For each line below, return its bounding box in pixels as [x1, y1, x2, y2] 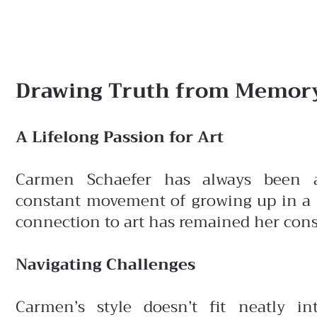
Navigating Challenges [16, 251, 195, 278]
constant [16, 188, 86, 214]
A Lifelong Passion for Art [16, 124, 224, 151]
